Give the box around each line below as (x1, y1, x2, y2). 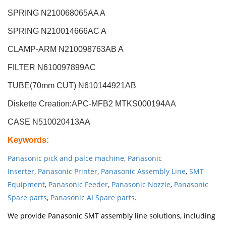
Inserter (8, 166, 34, 177)
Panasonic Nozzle (111, 180, 171, 190)
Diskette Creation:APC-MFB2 (8, 99, 113, 108)
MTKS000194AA (115, 99, 176, 108)
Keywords (8, 136, 46, 145)
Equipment (8, 180, 45, 190)
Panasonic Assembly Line (101, 166, 186, 177)
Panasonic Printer (38, 166, 97, 177)
